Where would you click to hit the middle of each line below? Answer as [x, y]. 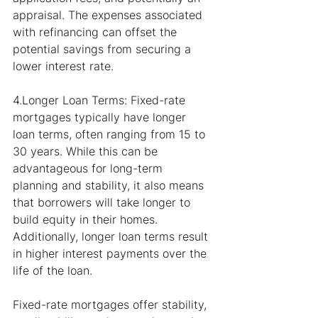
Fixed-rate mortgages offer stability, [111, 305]
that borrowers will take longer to [103, 203]
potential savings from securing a [104, 49]
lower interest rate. [63, 66]
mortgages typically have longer [101, 117]
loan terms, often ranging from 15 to [111, 135]
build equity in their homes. [87, 220]
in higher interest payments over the [111, 254]
